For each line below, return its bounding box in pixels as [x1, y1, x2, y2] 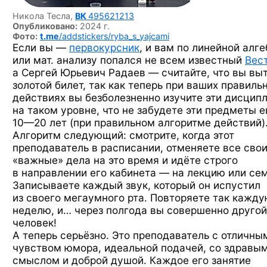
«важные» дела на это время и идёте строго [13, 154, 238, 166]
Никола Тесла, [13, 11, 75, 21]
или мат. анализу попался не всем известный [13, 54, 245, 66]
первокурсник [69, 41, 139, 54]
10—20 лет [13, 116, 67, 129]
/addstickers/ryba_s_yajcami [59, 31, 169, 41]
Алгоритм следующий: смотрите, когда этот [13, 129, 234, 141]
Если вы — [13, 41, 69, 54]
